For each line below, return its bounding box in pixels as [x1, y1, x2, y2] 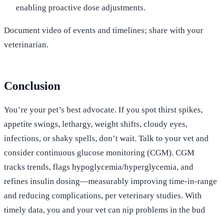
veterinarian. [4, 39, 48, 49]
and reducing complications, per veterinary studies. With [4, 190, 202, 200]
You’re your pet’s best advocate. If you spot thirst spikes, [4, 105, 203, 114]
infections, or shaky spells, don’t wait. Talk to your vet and [4, 133, 209, 143]
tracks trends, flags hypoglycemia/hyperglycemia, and [4, 162, 193, 172]
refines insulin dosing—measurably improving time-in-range [4, 176, 217, 186]
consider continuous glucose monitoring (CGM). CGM [4, 147, 194, 157]
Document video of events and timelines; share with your [4, 25, 203, 35]
